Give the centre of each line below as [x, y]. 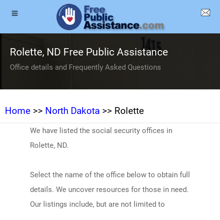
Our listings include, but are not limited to [97, 204]
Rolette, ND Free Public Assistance [89, 52]
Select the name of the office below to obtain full [110, 175]
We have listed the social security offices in [101, 131]
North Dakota [72, 111]
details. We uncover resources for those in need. [109, 190]
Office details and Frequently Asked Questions [85, 67]
